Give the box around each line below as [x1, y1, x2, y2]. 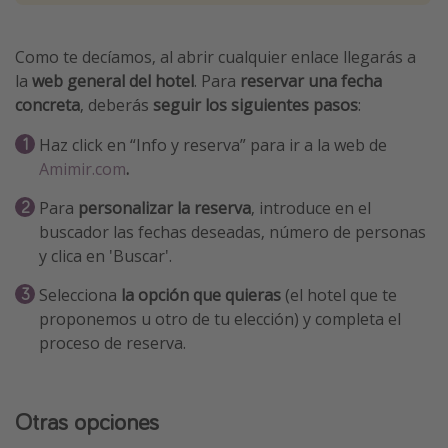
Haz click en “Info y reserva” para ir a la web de [39, 134, 387, 157]
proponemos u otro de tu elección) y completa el [39, 308, 401, 331]
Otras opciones [15, 406, 159, 438]
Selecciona [39, 284, 121, 307]
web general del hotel [32, 70, 194, 93]
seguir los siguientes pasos [149, 94, 358, 117]
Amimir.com [39, 158, 126, 181]
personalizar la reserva [78, 197, 251, 220]
